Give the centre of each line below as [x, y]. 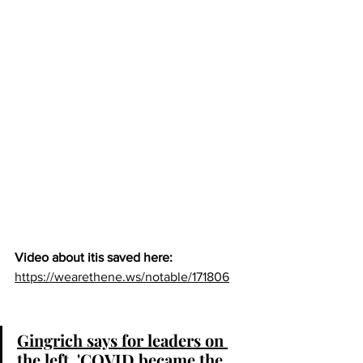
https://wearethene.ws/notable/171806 [122, 276]
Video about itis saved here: [97, 257]
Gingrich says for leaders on [122, 340]
